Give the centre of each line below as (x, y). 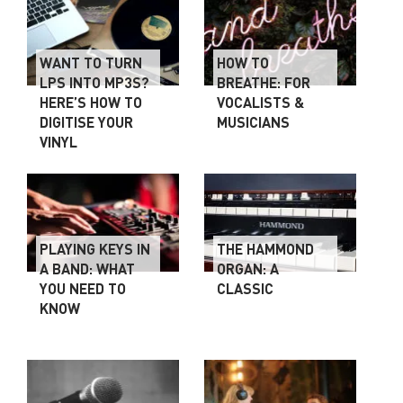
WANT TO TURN (91, 62)
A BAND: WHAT (87, 268)
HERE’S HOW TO (91, 102)
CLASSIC (246, 288)
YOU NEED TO (83, 288)
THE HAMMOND (266, 248)
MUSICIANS (254, 121)
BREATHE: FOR (264, 82)
